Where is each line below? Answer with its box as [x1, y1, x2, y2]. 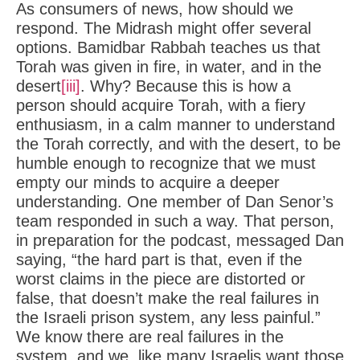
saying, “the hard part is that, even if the [16, 251, 302, 268]
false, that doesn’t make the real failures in [16, 289, 319, 307]
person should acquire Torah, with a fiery [16, 96, 305, 114]
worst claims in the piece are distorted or [16, 270, 305, 288]
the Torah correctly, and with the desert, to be [16, 135, 341, 153]
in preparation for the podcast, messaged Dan [16, 231, 344, 249]
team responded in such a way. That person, [16, 212, 334, 230]
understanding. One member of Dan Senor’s [16, 193, 333, 211]
